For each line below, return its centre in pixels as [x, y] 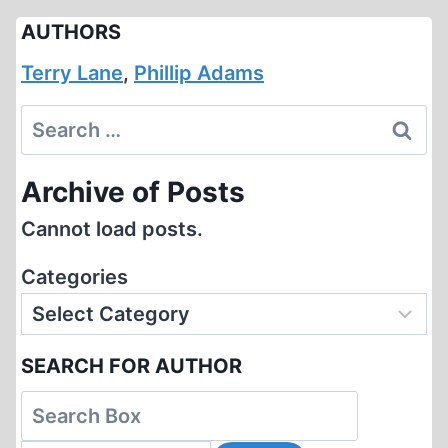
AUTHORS [71, 32]
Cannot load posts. [112, 229]
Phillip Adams [199, 73]
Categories [74, 277]
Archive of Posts [133, 192]
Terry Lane [72, 73]
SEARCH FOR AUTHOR [131, 366]
